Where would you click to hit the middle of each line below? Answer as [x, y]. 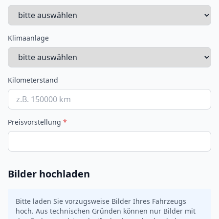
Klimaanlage [28, 38]
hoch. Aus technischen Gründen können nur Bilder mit [106, 211]
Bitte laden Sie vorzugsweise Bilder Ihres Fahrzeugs [101, 201]
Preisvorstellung [35, 122]
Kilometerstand [33, 80]
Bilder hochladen [49, 174]
